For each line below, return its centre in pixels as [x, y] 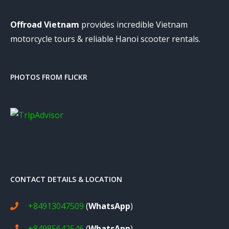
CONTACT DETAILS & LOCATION [66, 179]
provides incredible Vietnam [134, 24]
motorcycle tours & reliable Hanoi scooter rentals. [105, 39]
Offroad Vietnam [46, 24]
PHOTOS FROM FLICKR [49, 77]
